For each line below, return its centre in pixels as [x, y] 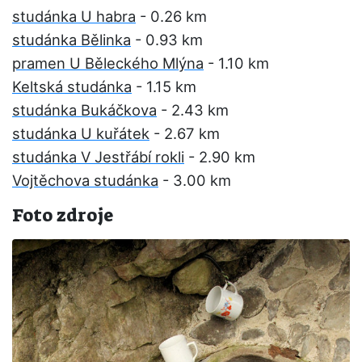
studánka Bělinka [72, 40]
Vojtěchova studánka [85, 180]
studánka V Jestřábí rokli [98, 157]
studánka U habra [74, 16]
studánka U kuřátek [81, 133]
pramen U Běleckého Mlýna [108, 63]
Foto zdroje [63, 215]
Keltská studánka [72, 86]
